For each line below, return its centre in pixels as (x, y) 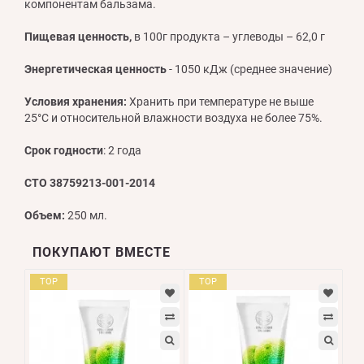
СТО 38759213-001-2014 (90, 182)
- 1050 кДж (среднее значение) (249, 69)
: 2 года (122, 150)
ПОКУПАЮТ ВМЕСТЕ (102, 252)
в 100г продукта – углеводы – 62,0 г (228, 36)
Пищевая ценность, (78, 36)
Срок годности (64, 150)
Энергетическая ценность (95, 69)
